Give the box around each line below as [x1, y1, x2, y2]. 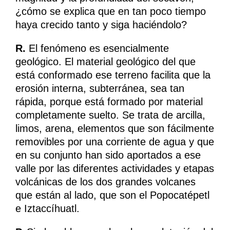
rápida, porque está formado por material [15, 96, 203, 108]
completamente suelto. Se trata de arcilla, [15, 109, 205, 121]
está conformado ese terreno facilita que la [15, 69, 210, 81]
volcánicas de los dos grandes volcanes [15, 176, 196, 188]
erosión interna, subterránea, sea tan [15, 83, 184, 94]
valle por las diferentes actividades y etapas [15, 163, 214, 175]
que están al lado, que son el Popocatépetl [15, 189, 209, 201]
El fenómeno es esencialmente [26, 43, 169, 54]
